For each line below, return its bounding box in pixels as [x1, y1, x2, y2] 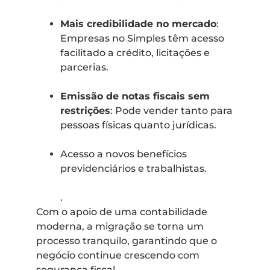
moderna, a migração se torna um [36, 220, 204, 232]
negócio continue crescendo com [36, 249, 199, 261]
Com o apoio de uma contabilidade [36, 206, 207, 218]
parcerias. [60, 61, 108, 73]
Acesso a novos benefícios [60, 148, 187, 160]
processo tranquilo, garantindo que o [36, 234, 217, 246]
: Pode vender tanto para [110, 104, 233, 116]
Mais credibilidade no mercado [60, 17, 216, 30]
